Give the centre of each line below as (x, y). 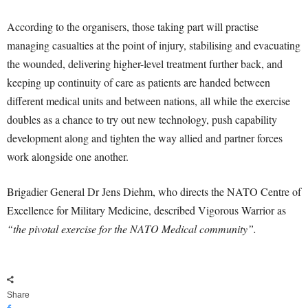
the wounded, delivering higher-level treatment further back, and (145, 64)
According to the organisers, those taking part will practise (133, 27)
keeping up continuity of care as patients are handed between (139, 82)
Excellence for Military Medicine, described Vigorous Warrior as (146, 210)
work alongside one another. (68, 157)
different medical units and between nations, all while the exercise (148, 101)
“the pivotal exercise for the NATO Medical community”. (132, 229)
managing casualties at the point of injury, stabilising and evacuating (154, 45)
